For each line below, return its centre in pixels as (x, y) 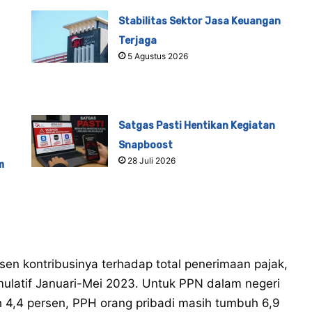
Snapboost (146, 146)
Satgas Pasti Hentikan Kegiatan (197, 126)
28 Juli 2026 (152, 161)
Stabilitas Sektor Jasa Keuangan (200, 22)
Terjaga (138, 41)
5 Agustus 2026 (158, 56)
